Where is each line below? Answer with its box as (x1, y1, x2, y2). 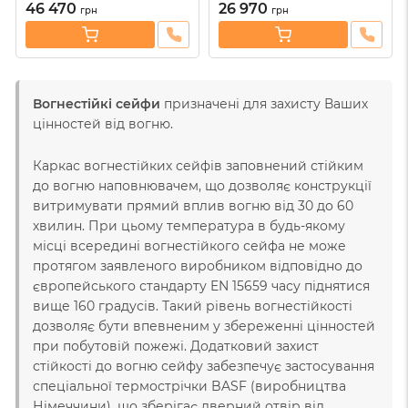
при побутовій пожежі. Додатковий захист (33, 337, 319, 354)
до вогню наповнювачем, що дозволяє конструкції (33, 177, 372, 194)
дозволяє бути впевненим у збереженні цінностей (33, 317, 375, 334)
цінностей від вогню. (33, 115, 173, 132)
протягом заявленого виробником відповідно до (33, 257, 362, 274)
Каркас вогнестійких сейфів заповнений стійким (33, 157, 363, 174)
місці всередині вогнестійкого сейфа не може (33, 237, 346, 254)
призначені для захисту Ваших (160, 95, 368, 112)
